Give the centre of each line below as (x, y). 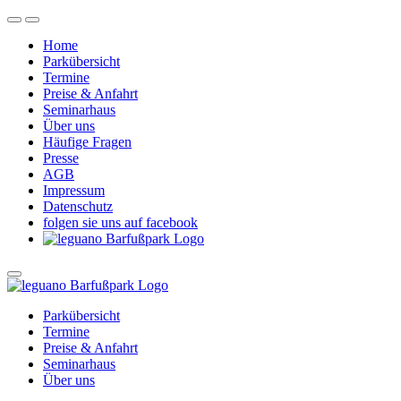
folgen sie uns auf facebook (120, 222)
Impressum (74, 190)
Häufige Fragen (87, 142)
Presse (61, 158)
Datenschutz (78, 206)
